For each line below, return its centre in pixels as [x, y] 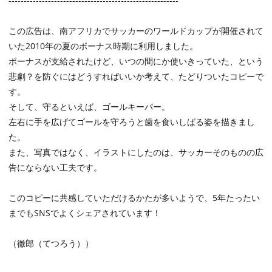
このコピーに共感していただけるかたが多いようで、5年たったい [134, 198]
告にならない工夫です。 [55, 168]
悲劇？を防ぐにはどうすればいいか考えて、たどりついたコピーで [136, 76]
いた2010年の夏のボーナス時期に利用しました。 [103, 46]
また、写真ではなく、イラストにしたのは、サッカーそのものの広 [136, 152]
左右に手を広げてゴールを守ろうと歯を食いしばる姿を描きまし [132, 122]
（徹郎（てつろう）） [51, 243]
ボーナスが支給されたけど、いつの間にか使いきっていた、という [136, 61]
